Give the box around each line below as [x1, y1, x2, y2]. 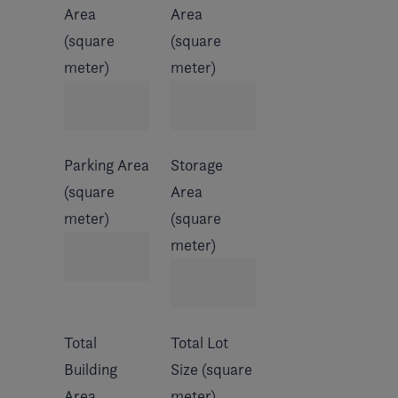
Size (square [171, 359, 252, 378]
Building [64, 359, 117, 378]
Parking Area [64, 155, 149, 174]
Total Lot [171, 332, 228, 352]
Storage [171, 155, 223, 174]
